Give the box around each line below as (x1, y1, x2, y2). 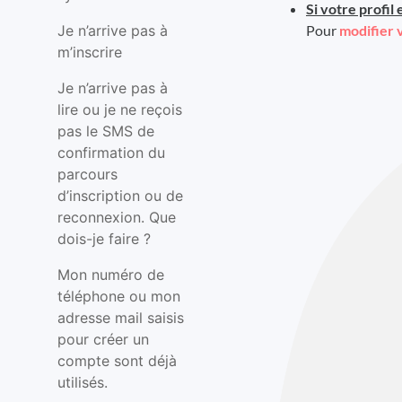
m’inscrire (57, 43, 122, 61)
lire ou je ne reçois (57, 100, 182, 118)
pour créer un (57, 330, 149, 348)
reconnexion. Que (57, 208, 176, 226)
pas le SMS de (57, 122, 154, 140)
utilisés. (57, 373, 108, 391)
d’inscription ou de (57, 187, 183, 205)
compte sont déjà (57, 352, 177, 370)
